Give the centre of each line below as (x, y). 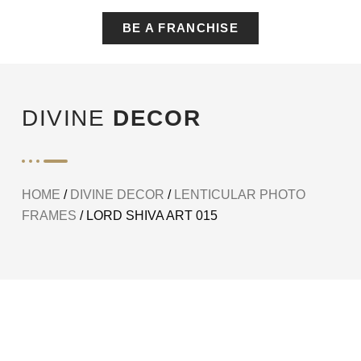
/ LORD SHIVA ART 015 (147, 216)
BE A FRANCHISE (180, 29)
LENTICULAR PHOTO (240, 195)
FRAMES (49, 216)
